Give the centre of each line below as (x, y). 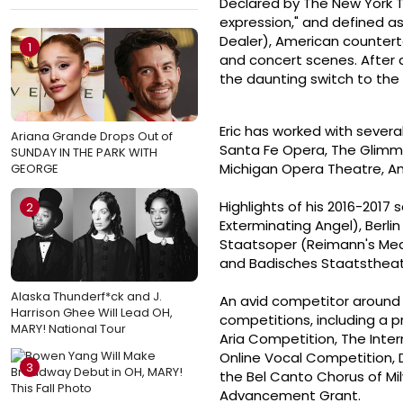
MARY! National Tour (68, 328)
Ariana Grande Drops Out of (92, 136)
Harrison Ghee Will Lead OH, (92, 312)
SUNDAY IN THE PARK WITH (84, 152)
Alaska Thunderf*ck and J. (86, 296)
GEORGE (35, 168)
